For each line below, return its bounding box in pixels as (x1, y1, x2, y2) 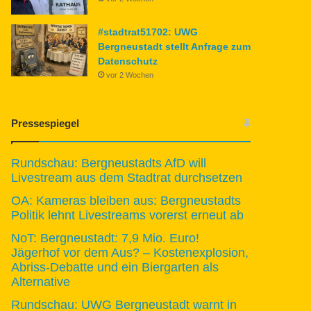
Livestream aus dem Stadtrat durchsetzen (11, 170, 243, 185)
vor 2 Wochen (106, 70, 154, 79)
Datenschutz (98, 55, 158, 67)
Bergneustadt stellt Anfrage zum (98, 40, 251, 52)
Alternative (11, 274, 71, 289)
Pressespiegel (11, 117, 80, 129)
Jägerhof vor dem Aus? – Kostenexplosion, (11, 245, 249, 260)
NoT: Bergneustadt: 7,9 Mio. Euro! (11, 230, 200, 245)
